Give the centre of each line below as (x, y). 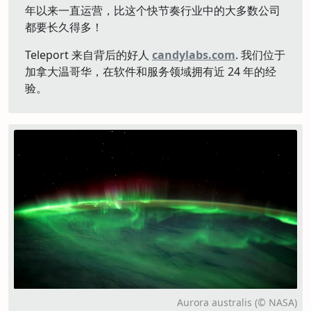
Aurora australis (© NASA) (237, 302)
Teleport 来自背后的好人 (89, 55)
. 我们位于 (260, 55)
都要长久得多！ (64, 27)
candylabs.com (194, 55)
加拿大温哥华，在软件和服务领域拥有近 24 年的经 (151, 72)
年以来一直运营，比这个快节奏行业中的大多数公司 (153, 10)
